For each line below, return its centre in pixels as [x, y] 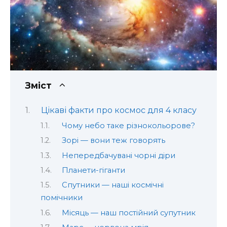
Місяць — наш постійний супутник [128, 213]
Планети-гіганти [93, 170]
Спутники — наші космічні [112, 185]
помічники [62, 198]
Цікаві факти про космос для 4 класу [119, 110]
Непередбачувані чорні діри [118, 155]
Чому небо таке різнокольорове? [128, 125]
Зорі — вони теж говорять [113, 141]
